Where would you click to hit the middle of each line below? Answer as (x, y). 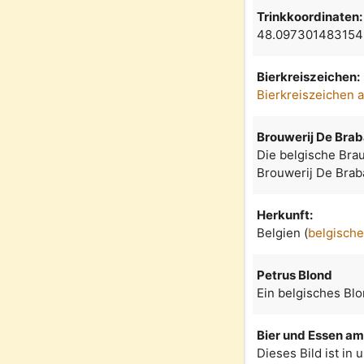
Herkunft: (285, 214)
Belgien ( (283, 232)
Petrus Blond (295, 275)
